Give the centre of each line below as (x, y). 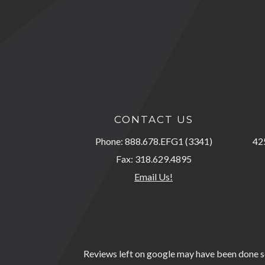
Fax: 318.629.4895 (153, 159)
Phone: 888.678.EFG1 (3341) (153, 141)
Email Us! (153, 177)
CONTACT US (153, 120)
